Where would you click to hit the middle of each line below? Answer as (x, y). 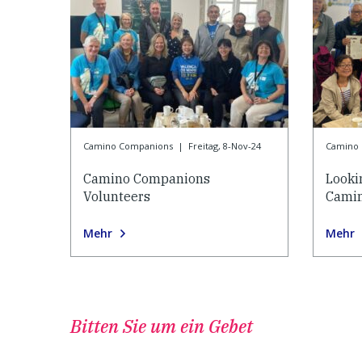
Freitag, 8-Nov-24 (224, 146)
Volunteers (117, 197)
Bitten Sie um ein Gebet (162, 326)
